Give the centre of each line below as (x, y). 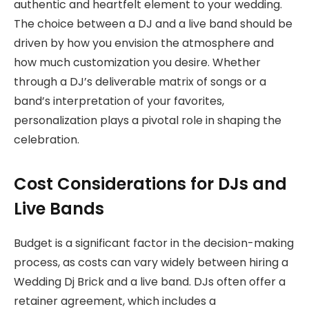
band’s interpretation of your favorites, (119, 101)
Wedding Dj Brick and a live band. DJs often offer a (150, 282)
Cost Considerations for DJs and (150, 184)
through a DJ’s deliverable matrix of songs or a (140, 81)
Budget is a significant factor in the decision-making (154, 243)
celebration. (47, 139)
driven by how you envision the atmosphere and (144, 43)
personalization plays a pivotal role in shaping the (148, 120)
